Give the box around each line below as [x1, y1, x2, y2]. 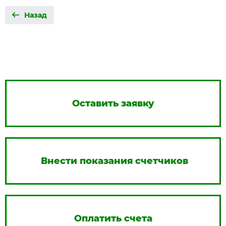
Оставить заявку [72, 98, 154, 109]
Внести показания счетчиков [40, 155, 188, 166]
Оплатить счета [74, 213, 152, 224]
